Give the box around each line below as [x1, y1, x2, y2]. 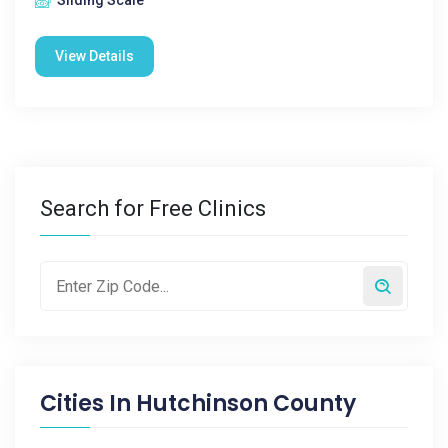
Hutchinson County [136, 388, 356, 419]
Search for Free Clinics [40, 196, 266, 221]
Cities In [40, 388, 136, 419]
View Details [55, 48, 134, 64]
